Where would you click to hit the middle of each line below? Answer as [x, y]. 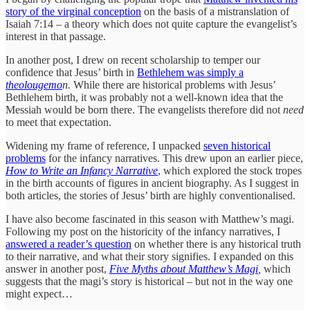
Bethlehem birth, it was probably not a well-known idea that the [144, 98]
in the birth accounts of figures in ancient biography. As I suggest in [152, 183]
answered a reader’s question [69, 244]
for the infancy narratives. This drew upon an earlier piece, [174, 158]
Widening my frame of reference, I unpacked [104, 146]
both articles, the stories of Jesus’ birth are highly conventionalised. [151, 196]
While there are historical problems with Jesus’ [173, 85]
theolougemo [34, 85]
